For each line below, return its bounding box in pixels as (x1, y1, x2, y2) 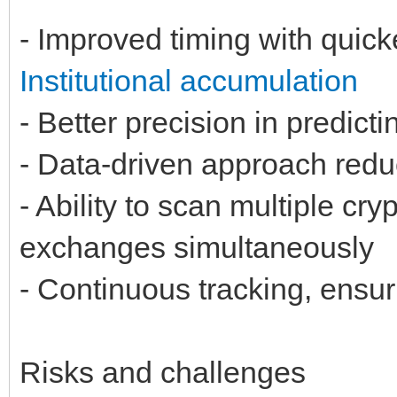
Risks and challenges (19, 354, 306, 389)
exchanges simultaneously (19, 230, 374, 264)
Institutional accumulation (19, 63, 358, 97)
